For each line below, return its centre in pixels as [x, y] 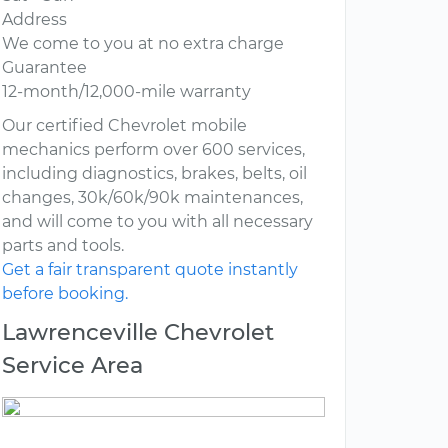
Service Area [72, 365]
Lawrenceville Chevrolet [138, 332]
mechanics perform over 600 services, [153, 150]
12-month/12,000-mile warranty [126, 92]
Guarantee [44, 68]
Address [34, 20]
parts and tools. [63, 246]
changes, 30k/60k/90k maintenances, [152, 198]
